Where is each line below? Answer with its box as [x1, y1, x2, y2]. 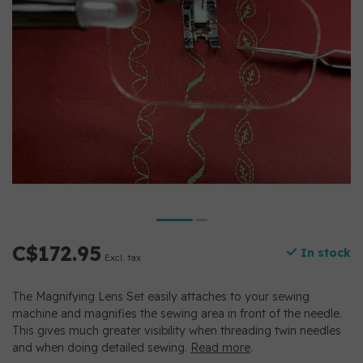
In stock [297, 246, 351, 260]
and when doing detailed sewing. [12, 340, 190, 355]
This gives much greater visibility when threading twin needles [12, 323, 341, 338]
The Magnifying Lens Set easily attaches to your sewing [12, 289, 310, 304]
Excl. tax [105, 252, 141, 263]
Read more [190, 340, 250, 355]
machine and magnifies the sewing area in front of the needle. [12, 306, 342, 321]
